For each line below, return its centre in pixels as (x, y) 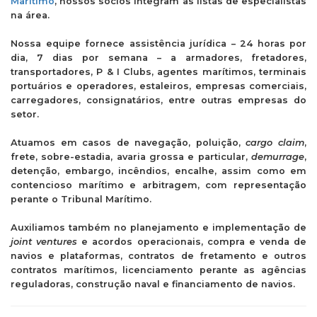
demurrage (278, 157)
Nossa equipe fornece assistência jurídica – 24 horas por (158, 44)
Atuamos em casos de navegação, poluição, (128, 143)
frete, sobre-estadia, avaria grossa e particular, (131, 157)
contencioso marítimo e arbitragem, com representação (158, 185)
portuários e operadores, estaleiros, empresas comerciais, (158, 86)
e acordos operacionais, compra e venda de (192, 242)
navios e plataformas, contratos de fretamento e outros (158, 256)
